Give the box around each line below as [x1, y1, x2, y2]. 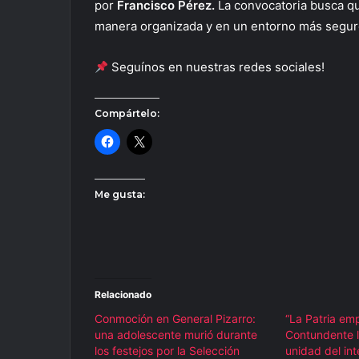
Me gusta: [95, 188, 145, 201]
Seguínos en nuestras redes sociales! [108, 59, 325, 75]
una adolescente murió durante [95, 328, 257, 342]
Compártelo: [95, 107, 159, 120]
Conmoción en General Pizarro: [95, 312, 256, 326]
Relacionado [95, 288, 151, 301]
